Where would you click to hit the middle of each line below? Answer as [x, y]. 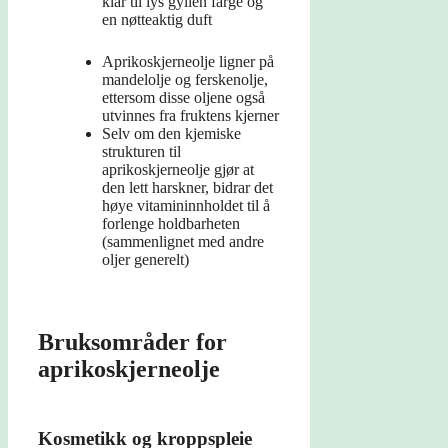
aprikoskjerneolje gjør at [178, 170]
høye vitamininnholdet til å [186, 206]
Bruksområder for [132, 342]
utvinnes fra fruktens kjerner [190, 116]
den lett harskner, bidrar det [187, 188]
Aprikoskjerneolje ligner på [188, 62]
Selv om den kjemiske [171, 134]
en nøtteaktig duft [157, 20]
